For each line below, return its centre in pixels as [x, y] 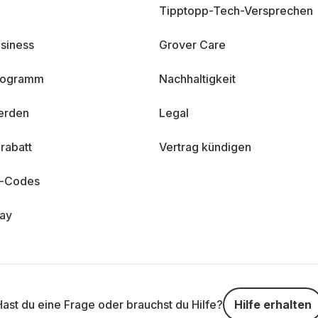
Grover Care [192, 45]
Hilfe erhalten [273, 305]
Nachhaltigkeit [197, 79]
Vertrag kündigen [205, 147]
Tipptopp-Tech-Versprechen [236, 11]
